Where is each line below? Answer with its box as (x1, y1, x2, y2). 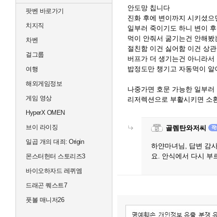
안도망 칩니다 (127, 4, 170, 12)
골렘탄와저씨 (166, 124, 206, 132)
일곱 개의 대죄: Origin (26, 138, 84, 145)
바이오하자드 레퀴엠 (26, 167, 82, 174)
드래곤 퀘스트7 (26, 182, 67, 189)
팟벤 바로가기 (26, 7, 64, 15)
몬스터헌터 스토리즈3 (26, 153, 85, 160)
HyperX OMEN (26, 109, 65, 116)
